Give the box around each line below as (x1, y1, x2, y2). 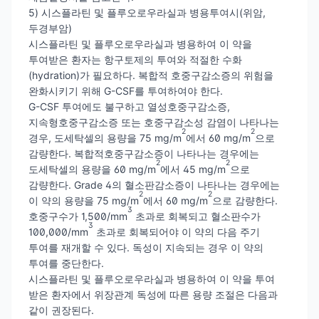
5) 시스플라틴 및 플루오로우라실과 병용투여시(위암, (28, 6, 266, 19)
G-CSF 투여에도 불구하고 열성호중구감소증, (28, 100, 230, 113)
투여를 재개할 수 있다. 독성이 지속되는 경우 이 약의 (28, 241, 263, 253)
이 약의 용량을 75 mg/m (28, 194, 139, 206)
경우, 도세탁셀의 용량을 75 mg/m (28, 131, 182, 144)
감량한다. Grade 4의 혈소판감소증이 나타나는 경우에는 (28, 178, 280, 191)
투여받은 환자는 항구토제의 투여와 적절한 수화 (28, 53, 242, 66)
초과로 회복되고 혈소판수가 (132, 209, 261, 222)
